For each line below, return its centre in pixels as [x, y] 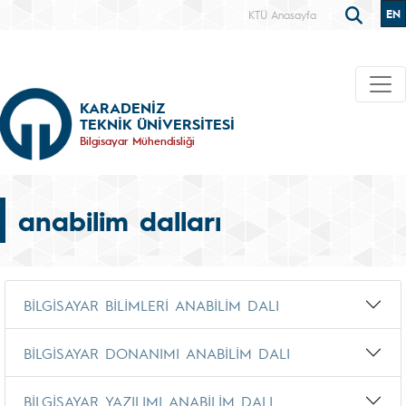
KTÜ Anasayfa [282, 14]
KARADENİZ [122, 107]
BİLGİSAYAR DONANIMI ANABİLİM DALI [157, 353]
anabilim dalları [120, 220]
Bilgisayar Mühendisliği [137, 140]
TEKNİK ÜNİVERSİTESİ [157, 123]
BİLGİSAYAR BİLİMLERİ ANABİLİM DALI [151, 304]
